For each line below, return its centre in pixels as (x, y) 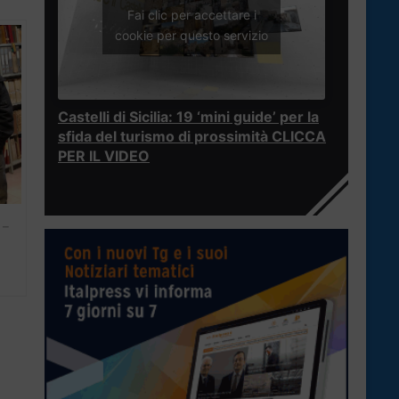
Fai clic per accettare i (191, 14)
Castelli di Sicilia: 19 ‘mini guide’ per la (188, 117)
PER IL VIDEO (104, 156)
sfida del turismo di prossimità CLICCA (192, 137)
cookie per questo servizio (191, 35)
